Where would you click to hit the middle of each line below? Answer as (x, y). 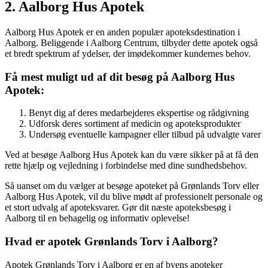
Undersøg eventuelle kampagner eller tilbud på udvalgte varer (145, 135)
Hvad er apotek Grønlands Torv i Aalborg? (112, 242)
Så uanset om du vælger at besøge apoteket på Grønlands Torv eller (132, 186)
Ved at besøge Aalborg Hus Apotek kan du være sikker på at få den (132, 155)
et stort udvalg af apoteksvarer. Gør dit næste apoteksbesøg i (118, 208)
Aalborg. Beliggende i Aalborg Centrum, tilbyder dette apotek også (131, 42)
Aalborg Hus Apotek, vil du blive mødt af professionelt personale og (134, 197)
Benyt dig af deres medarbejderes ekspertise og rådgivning (139, 113)
